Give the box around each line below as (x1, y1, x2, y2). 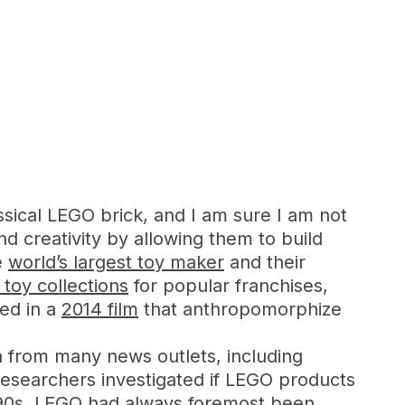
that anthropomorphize (138, 298, 342, 320)
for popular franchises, (128, 275, 328, 297)
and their (224, 251, 306, 273)
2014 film (61, 298, 138, 320)
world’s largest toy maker (8, 251, 224, 273)
